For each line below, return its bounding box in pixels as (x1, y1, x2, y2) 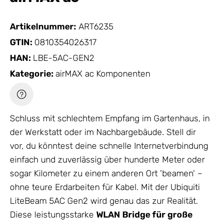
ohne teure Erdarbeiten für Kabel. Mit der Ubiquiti (10, 182, 200, 192)
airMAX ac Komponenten (55, 69, 150, 79)
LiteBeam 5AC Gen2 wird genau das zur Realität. (10, 196, 198, 206)
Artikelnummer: (10, 22, 76, 31)
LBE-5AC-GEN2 (33, 53, 94, 63)
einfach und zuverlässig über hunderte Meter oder (10, 155, 205, 165)
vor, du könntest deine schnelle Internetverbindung (10, 141, 208, 151)
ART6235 (79, 22, 113, 31)
